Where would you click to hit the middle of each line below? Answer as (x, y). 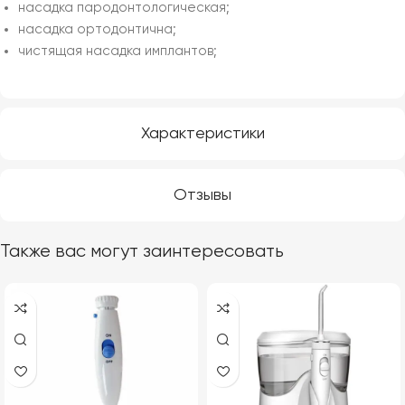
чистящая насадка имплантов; (118, 52)
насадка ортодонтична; (97, 30)
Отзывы (202, 196)
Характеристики (202, 134)
